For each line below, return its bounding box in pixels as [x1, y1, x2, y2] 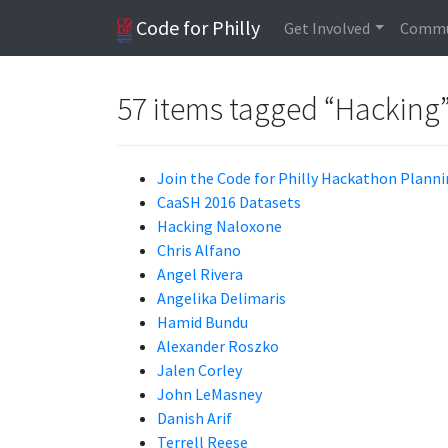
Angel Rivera [157, 264, 243, 284]
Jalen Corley [157, 360, 242, 380]
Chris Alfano [157, 240, 241, 260]
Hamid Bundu [157, 312, 248, 332]
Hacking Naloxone [157, 216, 282, 236]
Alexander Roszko [157, 336, 279, 356]
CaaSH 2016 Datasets [157, 192, 301, 212]
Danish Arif [157, 408, 232, 428]
